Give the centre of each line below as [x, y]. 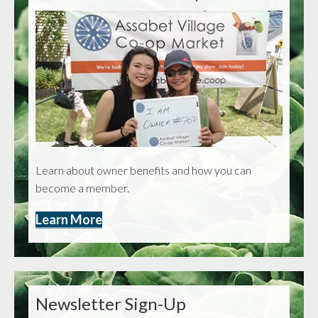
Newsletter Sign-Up [111, 304]
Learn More [69, 220]
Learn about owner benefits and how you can [143, 170]
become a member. [82, 188]
